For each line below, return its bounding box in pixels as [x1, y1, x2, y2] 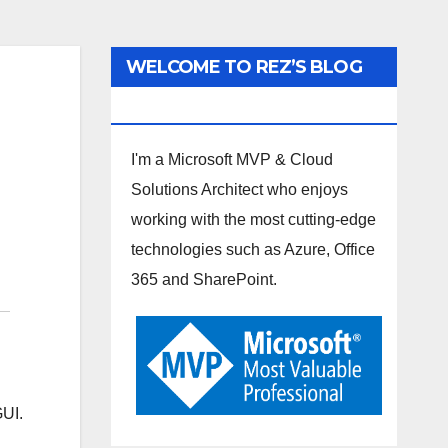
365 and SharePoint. [130, 271, 277, 288]
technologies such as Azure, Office [130, 241, 375, 258]
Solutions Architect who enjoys [130, 181, 348, 198]
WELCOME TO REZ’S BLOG [125, 56, 362, 78]
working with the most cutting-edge [130, 211, 376, 228]
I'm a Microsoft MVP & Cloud [130, 151, 333, 168]
